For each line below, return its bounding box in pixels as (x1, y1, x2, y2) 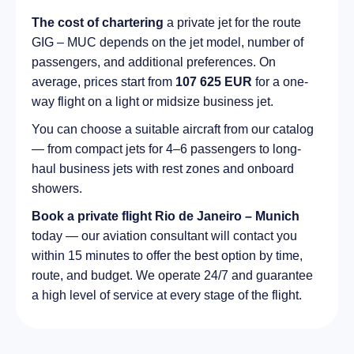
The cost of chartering (32, 15, 164, 29)
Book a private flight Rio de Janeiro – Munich (32, 209, 299, 223)
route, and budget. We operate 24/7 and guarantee (32, 268, 313, 282)
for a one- (252, 74, 308, 88)
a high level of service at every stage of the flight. (32, 288, 302, 302)
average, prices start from (32, 74, 175, 88)
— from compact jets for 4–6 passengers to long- (32, 141, 301, 156)
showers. (32, 181, 82, 195)
